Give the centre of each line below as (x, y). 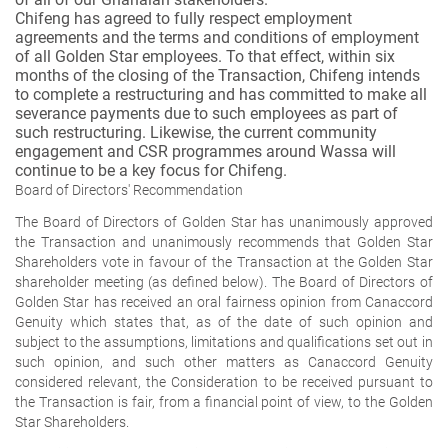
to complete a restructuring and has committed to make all (221, 94)
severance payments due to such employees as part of (206, 113)
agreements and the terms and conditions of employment (217, 37)
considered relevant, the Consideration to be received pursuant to (224, 381)
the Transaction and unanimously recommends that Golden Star (224, 241)
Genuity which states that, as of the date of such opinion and (224, 321)
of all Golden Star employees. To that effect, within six (205, 56)
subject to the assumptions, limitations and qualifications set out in (224, 341)
